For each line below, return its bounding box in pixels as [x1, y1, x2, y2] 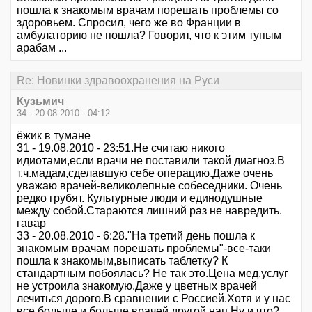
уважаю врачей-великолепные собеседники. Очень [17, 179, 282, 192]
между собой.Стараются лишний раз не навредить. [17, 204, 282, 217]
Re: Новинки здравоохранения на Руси [17, 74, 219, 86]
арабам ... [17, 41, 67, 54]
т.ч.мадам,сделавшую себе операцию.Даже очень [17, 166, 273, 179]
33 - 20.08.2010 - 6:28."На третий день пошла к [17, 229, 255, 242]
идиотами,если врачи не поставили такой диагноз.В [17, 154, 285, 166]
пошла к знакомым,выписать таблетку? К [17, 254, 228, 267]
